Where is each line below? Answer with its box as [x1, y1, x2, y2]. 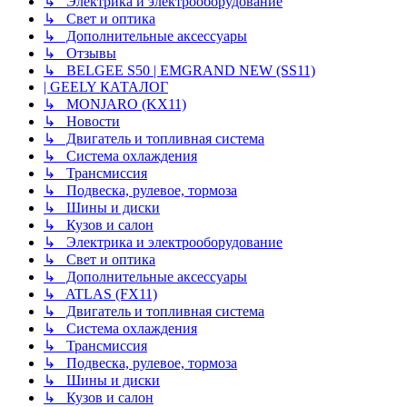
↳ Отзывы [44, 45, 116, 61]
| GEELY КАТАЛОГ [44, 78, 168, 94]
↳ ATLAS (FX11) [44, 285, 157, 302]
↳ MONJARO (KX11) [44, 95, 186, 112]
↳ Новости [44, 113, 120, 129]
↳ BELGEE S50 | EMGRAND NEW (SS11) [44, 62, 315, 78]
